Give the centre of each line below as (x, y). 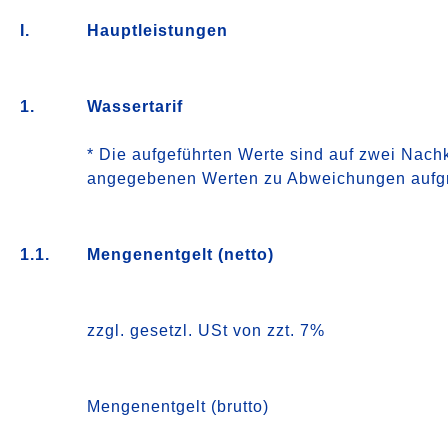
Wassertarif (135, 106)
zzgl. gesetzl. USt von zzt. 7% (206, 330)
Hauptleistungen (158, 30)
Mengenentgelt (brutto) (178, 406)
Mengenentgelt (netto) (181, 254)
